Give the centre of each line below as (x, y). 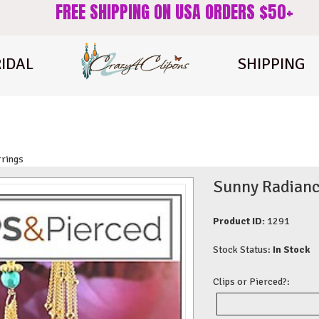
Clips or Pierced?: (251, 281)
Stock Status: (242, 249)
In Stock (291, 249)
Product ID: (239, 221)
